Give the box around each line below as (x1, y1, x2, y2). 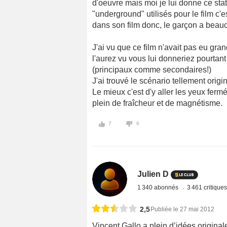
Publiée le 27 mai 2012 (150, 205, 214, 213)
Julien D (137, 169, 169, 178)
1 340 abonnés (137, 183, 180, 191)
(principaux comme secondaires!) (92, 65, 211, 74)
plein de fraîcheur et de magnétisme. (92, 98, 222, 107)
